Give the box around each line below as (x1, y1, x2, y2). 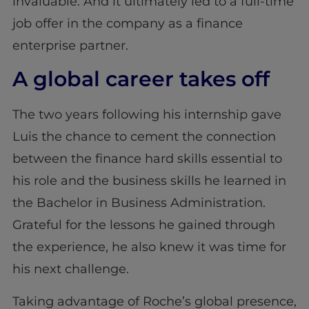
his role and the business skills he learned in (12, 173, 286, 189)
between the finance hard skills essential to (12, 151, 282, 167)
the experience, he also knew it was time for (12, 239, 286, 255)
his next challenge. (12, 261, 132, 277)
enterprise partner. (12, 37, 132, 53)
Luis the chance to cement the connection (12, 129, 276, 145)
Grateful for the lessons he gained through (12, 217, 275, 233)
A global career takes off (12, 66, 275, 92)
